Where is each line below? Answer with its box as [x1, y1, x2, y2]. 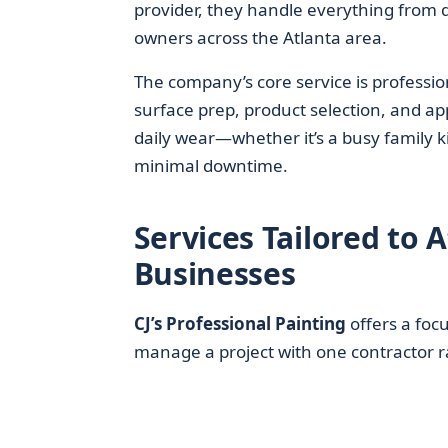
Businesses [133, 253, 296, 294]
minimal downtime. [133, 154, 288, 177]
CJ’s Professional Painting [133, 312, 346, 335]
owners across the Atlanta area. [133, 26, 387, 49]
